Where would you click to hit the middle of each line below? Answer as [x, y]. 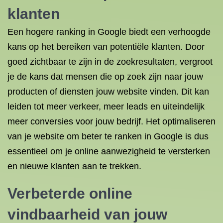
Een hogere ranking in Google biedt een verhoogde [109, 32]
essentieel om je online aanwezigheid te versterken [109, 151]
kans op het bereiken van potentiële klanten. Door [106, 47]
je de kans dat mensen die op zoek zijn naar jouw [105, 77]
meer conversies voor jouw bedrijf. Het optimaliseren [111, 121]
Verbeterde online [70, 193]
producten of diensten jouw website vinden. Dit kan [108, 92]
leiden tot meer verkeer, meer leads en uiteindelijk [106, 107]
